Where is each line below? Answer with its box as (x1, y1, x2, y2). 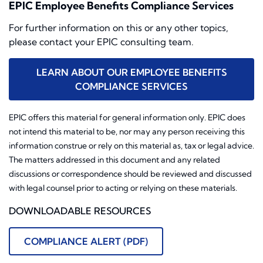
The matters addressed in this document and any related (9, 154, 220, 166)
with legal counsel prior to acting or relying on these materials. (9, 183, 237, 194)
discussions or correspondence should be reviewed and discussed (9, 168, 252, 180)
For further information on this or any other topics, (9, 22, 228, 34)
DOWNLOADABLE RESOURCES (9, 205, 151, 217)
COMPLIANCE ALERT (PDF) (24, 235, 148, 248)
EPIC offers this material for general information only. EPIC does (9, 112, 245, 123)
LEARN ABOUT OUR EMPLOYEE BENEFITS (36, 66, 227, 79)
